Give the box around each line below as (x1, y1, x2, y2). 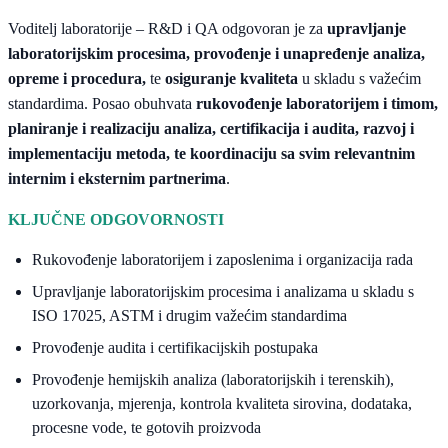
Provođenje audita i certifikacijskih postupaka (32, 339, 318, 357)
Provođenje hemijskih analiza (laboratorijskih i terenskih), (32, 371, 394, 389)
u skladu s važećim (298, 70, 421, 88)
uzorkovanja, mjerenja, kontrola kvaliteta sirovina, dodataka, (32, 395, 412, 413)
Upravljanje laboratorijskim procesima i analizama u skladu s (32, 283, 414, 301)
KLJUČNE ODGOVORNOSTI (8, 211, 224, 229)
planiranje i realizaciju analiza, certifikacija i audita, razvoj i (8, 120, 414, 138)
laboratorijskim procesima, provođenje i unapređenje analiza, (8, 45, 425, 63)
